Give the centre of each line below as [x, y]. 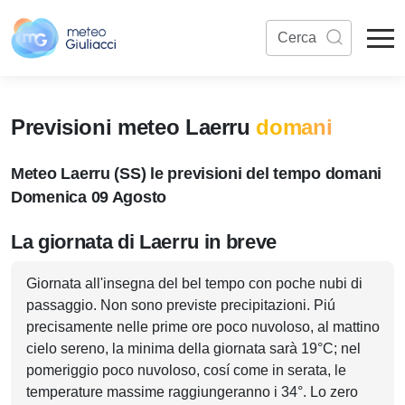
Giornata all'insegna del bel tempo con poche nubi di [194, 283]
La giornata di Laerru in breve [144, 242]
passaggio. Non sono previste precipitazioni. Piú [181, 305]
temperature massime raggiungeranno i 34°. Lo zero [192, 392]
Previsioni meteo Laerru [134, 127]
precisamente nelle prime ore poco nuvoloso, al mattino [203, 327]
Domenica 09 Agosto [89, 197]
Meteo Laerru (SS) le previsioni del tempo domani [197, 174]
